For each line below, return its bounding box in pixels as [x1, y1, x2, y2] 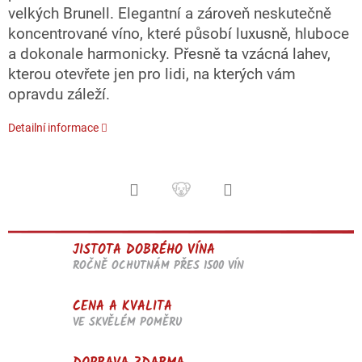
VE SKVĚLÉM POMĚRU [73, 314, 182, 332]
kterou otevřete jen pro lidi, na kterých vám [8, 65, 296, 83]
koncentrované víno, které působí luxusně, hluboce [8, 24, 349, 43]
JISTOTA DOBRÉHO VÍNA [73, 240, 215, 261]
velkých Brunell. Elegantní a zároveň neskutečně [8, 4, 331, 23]
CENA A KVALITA [73, 297, 172, 318]
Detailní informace [8, 120, 99, 134]
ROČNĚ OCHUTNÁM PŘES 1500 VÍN [73, 257, 244, 276]
